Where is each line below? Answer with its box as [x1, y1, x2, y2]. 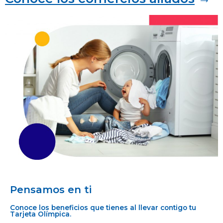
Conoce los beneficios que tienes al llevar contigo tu [10, 204, 196, 212]
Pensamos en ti [10, 184, 92, 196]
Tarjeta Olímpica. [10, 210, 71, 219]
